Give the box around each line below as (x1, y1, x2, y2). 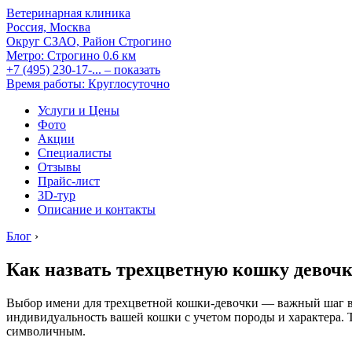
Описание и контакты (38, 203, 156, 216)
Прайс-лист (38, 174, 100, 188)
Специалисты (38, 146, 112, 159)
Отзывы (38, 160, 81, 174)
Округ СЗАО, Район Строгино (6, 35, 171, 48)
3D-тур (38, 189, 75, 202)
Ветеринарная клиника (6, 6, 130, 20)
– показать (104, 63, 160, 76)
